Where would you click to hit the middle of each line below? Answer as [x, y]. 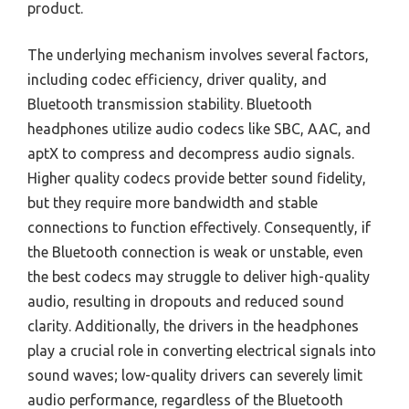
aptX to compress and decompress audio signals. [191, 153]
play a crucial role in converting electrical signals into [202, 350]
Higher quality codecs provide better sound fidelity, [197, 178]
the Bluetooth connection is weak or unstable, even [195, 252]
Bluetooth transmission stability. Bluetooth [170, 104]
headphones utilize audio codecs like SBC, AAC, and [199, 128]
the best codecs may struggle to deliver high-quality [199, 276]
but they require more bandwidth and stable [173, 202]
